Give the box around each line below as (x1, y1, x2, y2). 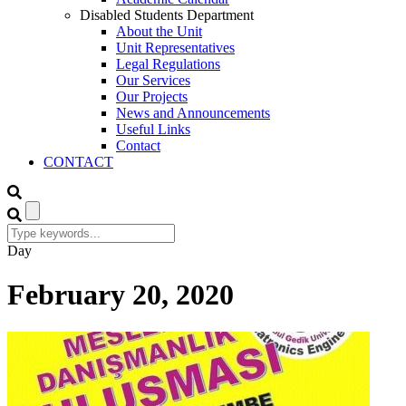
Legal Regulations (116, 56, 220, 72)
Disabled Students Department (80, 7, 254, 23)
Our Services (116, 72, 190, 88)
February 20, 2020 (7, 278, 234, 312)
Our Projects (116, 89, 188, 104)
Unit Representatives (116, 40, 235, 55)
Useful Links (116, 121, 190, 137)
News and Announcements (116, 105, 270, 121)
